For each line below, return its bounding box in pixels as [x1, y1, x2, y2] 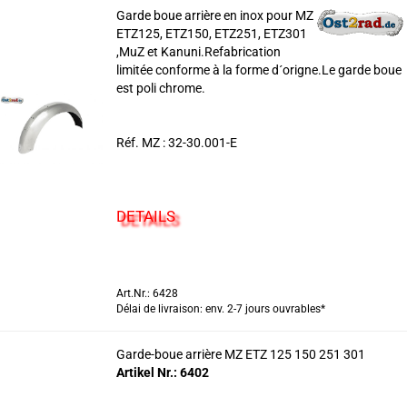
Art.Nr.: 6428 [115, 287, 178, 300]
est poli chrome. [115, 81, 205, 95]
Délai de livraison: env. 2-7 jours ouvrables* [115, 303, 325, 315]
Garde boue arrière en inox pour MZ [115, 8, 313, 23]
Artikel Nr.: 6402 [115, 365, 209, 380]
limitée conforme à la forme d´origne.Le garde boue [115, 63, 402, 77]
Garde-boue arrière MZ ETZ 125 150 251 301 [115, 347, 365, 362]
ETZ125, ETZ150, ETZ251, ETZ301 [115, 26, 307, 41]
